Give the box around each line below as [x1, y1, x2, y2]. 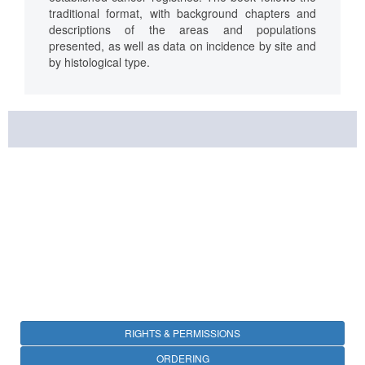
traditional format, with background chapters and [49, 5, 316, 22]
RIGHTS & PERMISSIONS [125, 326, 240, 341]
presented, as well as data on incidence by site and [49, 37, 316, 55]
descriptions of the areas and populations [49, 21, 316, 38]
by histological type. [49, 54, 150, 71]
